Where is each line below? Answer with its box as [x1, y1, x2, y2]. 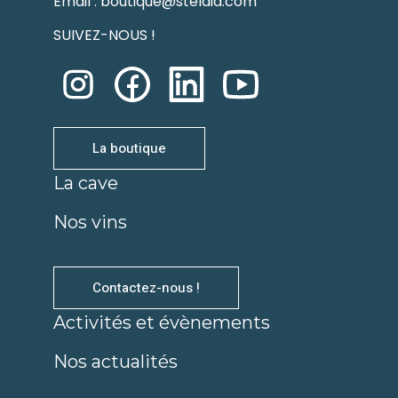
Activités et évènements [53, 311, 270, 333]
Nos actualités [53, 350, 178, 372]
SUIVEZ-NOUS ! [53, 25, 155, 46]
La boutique [92, 138, 166, 158]
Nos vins [53, 211, 127, 234]
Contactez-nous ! [92, 277, 200, 298]
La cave [53, 171, 118, 194]
